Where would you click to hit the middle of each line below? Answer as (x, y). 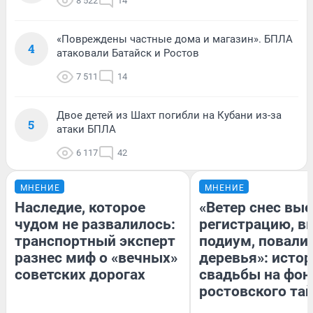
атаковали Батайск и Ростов (128, 53)
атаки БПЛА (86, 129)
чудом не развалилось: (95, 224)
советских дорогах (80, 274)
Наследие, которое (80, 207)
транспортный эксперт (95, 241)
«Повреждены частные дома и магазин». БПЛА (175, 39)
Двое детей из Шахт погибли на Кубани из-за (169, 115)
